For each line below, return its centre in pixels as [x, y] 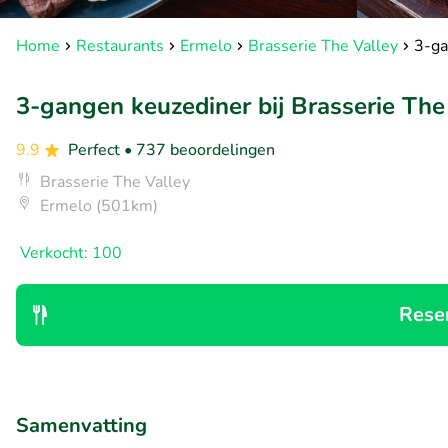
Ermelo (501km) [99, 206]
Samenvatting [81, 425]
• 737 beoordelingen [199, 150]
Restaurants [120, 46]
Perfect [96, 150]
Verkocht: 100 [71, 253]
